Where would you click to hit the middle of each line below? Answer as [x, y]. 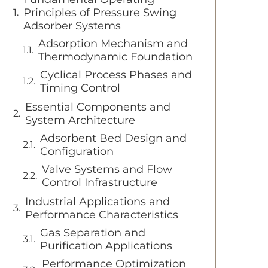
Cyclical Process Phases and [116, 75]
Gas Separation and [93, 233]
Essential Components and [98, 107]
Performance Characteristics [102, 215]
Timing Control [80, 88]
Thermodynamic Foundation [115, 57]
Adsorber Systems [72, 26]
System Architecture [80, 120]
